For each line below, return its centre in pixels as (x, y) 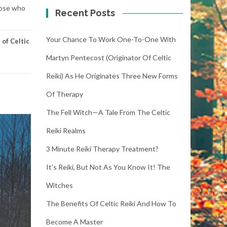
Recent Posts (85, 13)
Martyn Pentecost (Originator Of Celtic (109, 58)
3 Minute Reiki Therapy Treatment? (102, 149)
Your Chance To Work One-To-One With (111, 39)
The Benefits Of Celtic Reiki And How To (111, 203)
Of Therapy (65, 94)
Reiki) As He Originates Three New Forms (112, 76)
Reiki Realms (66, 130)
